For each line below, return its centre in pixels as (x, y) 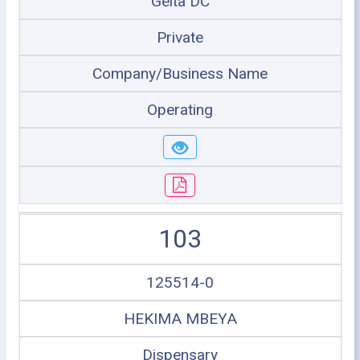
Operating (180, 110)
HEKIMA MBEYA (180, 319)
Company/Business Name (180, 74)
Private (180, 37)
